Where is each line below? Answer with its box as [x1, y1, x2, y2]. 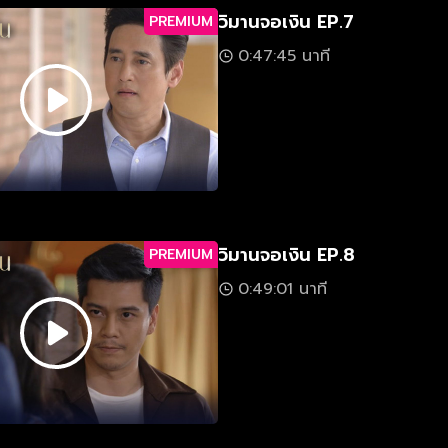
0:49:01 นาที [238, 277, 327, 301]
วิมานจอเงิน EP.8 [218, 241, 355, 269]
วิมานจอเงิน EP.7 [218, 8, 354, 36]
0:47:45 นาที [238, 44, 330, 68]
